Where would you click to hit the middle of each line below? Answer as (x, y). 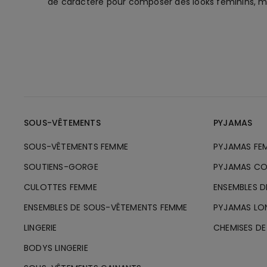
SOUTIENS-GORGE (61, 167)
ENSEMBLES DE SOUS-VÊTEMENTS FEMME (106, 207)
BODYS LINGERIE (56, 248)
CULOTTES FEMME (60, 187)
